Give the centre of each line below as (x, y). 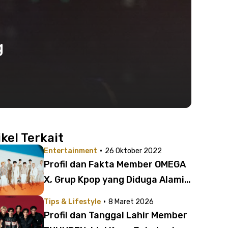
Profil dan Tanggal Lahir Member (116, 215)
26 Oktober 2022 (133, 151)
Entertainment (70, 151)
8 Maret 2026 (131, 202)
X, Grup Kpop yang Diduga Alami (114, 180)
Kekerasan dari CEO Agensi (104, 195)
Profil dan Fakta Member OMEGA (115, 164)
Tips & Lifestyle (72, 202)
